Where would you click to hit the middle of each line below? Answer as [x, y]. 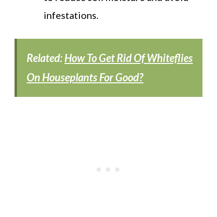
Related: [46, 58]
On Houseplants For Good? [85, 77]
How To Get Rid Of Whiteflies [129, 58]
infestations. [71, 15]
